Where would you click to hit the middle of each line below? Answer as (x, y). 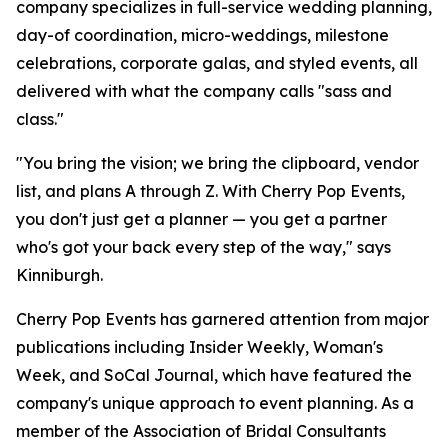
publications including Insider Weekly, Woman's (199, 347)
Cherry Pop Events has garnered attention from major (222, 319)
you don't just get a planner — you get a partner (201, 219)
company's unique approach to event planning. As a (215, 403)
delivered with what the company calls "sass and (204, 91)
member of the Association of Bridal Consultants (201, 431)
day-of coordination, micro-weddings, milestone (202, 35)
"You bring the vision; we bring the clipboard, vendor (217, 163)
